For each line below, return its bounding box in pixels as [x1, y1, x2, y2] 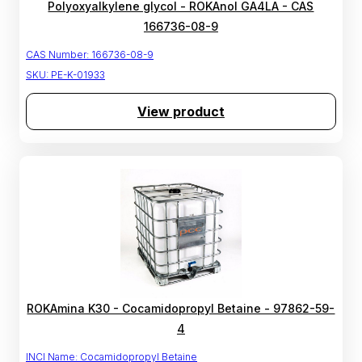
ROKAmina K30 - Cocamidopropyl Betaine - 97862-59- [27, 301, 335, 316]
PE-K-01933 [51, 69, 105, 82]
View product [137, 103, 225, 120]
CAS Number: [26, 48, 89, 61]
